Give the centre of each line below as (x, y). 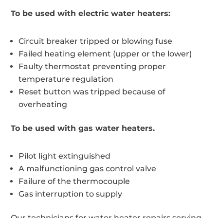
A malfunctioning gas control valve (88, 168)
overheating (43, 104)
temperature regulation (66, 79)
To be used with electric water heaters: (91, 13)
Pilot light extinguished (65, 156)
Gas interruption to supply (71, 194)
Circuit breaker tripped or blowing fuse (96, 41)
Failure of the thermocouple (74, 181)
